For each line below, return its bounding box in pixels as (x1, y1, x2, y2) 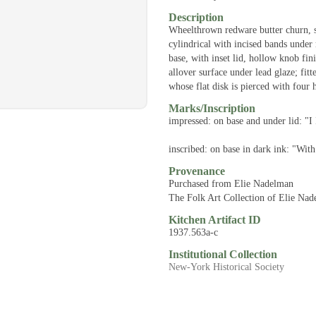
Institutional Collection (168, 248, 277, 260)
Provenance (168, 165, 225, 177)
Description (168, 11, 224, 23)
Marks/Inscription (168, 102, 255, 114)
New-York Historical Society (168, 262, 284, 272)
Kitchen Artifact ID (168, 214, 261, 226)
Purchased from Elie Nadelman (168, 178, 293, 189)
